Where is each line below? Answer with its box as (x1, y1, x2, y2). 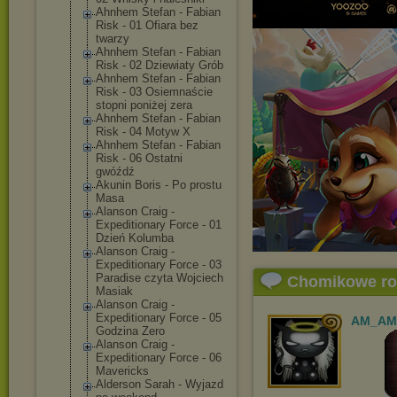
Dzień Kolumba (96, 231, 174, 245)
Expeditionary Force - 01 (96, 218, 222, 231)
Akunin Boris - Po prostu (96, 178, 222, 191)
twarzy (96, 32, 129, 45)
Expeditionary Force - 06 (96, 351, 222, 364)
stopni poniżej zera (96, 98, 192, 112)
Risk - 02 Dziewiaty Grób (96, 58, 223, 72)
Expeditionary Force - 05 (96, 311, 222, 324)
